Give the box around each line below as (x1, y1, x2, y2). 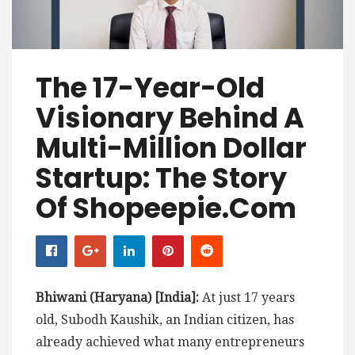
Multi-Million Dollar (36, 128, 307, 167)
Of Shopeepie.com (36, 188, 296, 227)
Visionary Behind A (36, 97, 304, 137)
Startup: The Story (36, 158, 287, 197)
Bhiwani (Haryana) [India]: (36, 289, 199, 305)
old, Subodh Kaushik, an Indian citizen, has (36, 311, 294, 327)
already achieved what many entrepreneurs (36, 334, 304, 349)
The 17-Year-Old (36, 67, 265, 107)
